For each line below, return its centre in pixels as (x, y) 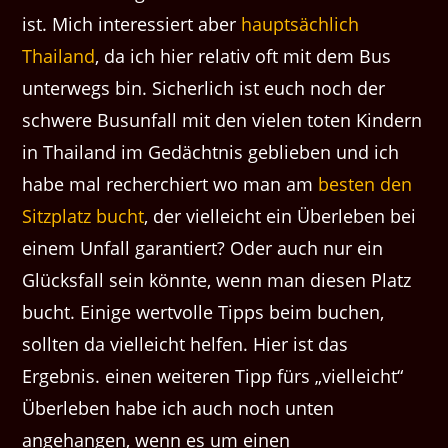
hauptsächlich (300, 23)
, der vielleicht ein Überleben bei (280, 215)
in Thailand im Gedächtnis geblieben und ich (211, 151)
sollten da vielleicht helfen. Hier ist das (185, 343)
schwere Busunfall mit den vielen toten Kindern (222, 119)
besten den (363, 183)
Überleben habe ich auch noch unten (178, 407)
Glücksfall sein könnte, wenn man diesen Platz (217, 279)
